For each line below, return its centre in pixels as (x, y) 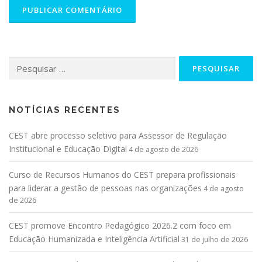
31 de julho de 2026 (215, 239)
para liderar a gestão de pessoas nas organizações (105, 188)
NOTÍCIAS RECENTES (65, 110)
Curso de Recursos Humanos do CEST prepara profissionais (122, 174)
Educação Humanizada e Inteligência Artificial (94, 239)
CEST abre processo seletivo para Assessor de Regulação (118, 135)
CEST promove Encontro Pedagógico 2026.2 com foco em (120, 225)
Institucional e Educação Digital (68, 149)
